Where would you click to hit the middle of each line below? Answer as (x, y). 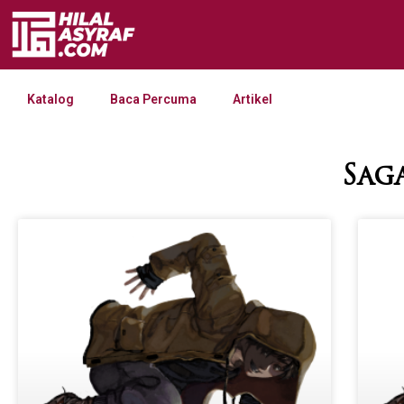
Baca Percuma (153, 100)
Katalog (50, 100)
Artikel (252, 100)
